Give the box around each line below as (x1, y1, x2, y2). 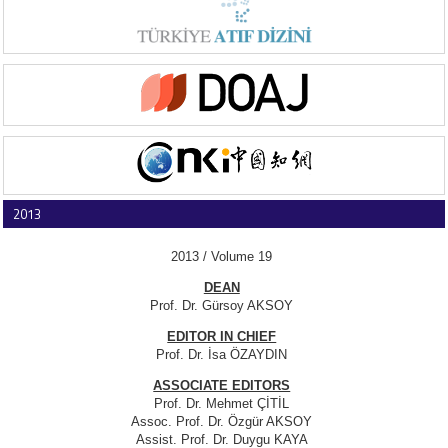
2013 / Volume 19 (171, 248, 273, 264)
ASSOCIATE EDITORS (153, 377, 291, 393)
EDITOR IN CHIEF (167, 328, 277, 344)
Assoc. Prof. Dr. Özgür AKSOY (131, 413, 313, 429)
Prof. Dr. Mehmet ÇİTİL (154, 395, 290, 411)
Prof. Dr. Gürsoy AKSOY (150, 297, 294, 313)
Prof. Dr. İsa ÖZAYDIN (156, 346, 288, 362)
